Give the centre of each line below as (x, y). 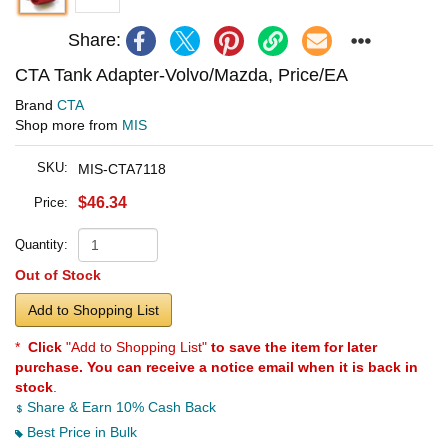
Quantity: (41, 244)
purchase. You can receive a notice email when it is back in (216, 366)
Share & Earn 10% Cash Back (119, 406)
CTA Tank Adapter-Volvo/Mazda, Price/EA (181, 74)
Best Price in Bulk (80, 431)
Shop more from (68, 124)
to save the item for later (294, 346)
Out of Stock (58, 274)
